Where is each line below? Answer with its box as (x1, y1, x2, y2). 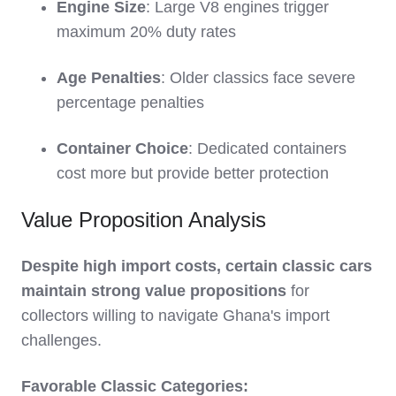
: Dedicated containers (188, 140, 346, 158)
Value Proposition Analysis (21, 208, 266, 232)
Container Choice (57, 140, 188, 158)
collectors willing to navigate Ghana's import (21, 307, 330, 325)
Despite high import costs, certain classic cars (21, 257, 372, 276)
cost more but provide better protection (57, 164, 329, 183)
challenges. (21, 331, 102, 350)
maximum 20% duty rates (57, 23, 236, 42)
